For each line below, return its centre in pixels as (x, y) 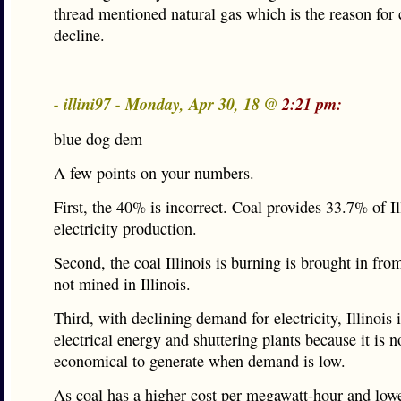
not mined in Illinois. (122, 284)
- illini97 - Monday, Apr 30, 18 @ (168, 104)
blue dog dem (98, 139)
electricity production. (125, 228)
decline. (79, 35)
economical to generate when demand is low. (200, 361)
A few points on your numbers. (154, 173)
